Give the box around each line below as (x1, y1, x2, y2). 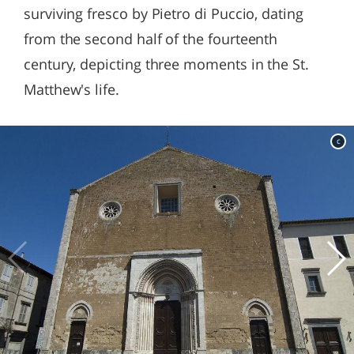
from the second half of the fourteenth (24, 29, 278, 48)
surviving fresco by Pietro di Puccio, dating (24, 4, 303, 23)
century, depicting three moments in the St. (24, 55, 309, 73)
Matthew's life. (24, 80, 119, 99)
